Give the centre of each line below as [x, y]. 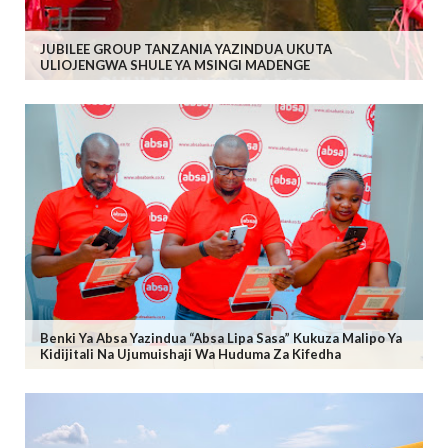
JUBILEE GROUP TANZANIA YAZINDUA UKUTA [186, 48]
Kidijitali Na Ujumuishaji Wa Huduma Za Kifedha [190, 354]
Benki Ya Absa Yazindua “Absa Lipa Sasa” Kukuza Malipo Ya [221, 338]
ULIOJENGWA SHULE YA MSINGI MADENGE [175, 64]
